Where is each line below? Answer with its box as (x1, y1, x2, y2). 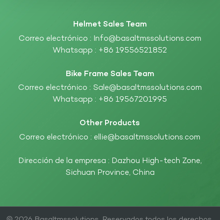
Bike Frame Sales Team (65, 68, 154, 80)
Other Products (80, 118, 140, 129)
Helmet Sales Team (73, 19, 147, 30)
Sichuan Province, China (65, 167, 155, 179)
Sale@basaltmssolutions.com (92, 82, 202, 94)
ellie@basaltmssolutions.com (94, 132, 201, 143)
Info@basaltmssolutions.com (93, 33, 201, 44)
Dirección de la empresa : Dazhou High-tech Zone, (18, 156, 202, 167)
